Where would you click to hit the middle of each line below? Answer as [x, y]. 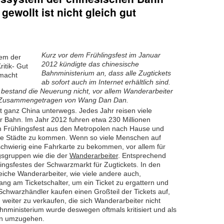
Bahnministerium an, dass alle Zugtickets [106, 73]
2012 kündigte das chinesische [90, 64]
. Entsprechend [142, 156]
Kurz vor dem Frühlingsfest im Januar [101, 55]
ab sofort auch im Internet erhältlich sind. [106, 82]
